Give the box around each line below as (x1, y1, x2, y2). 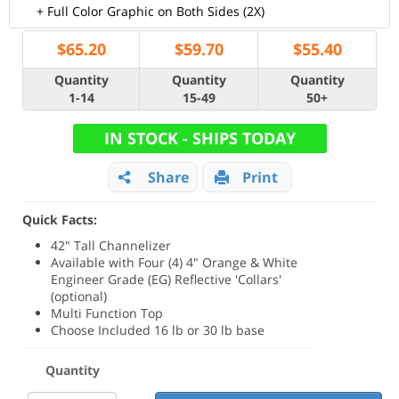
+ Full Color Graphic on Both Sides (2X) (37, 3, 265, 20)
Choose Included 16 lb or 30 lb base (51, 322, 265, 338)
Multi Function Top (51, 305, 164, 322)
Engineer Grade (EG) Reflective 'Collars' (51, 271, 282, 288)
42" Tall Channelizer (51, 237, 172, 254)
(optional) (51, 288, 108, 305)
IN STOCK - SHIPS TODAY (103, 127, 296, 149)
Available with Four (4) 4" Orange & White (51, 254, 298, 271)
